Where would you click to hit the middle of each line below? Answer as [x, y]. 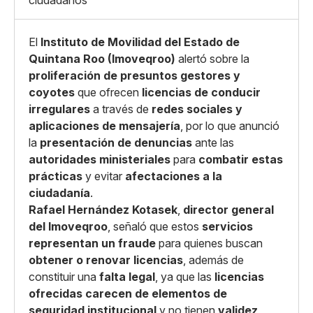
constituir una [64, 277]
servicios [227, 226]
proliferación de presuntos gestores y [134, 75]
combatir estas [241, 159]
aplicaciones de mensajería [104, 126]
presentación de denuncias [116, 143]
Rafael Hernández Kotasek [103, 210]
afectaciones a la [174, 176]
